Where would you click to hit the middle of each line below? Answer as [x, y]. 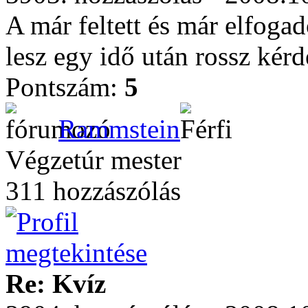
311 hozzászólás [93, 191]
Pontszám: [65, 87]
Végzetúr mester [93, 160]
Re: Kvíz [56, 284]
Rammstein [119, 129]
